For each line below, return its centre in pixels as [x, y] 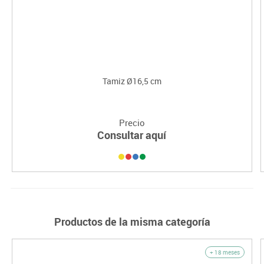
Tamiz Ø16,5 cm [132, 81]
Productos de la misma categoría [132, 222]
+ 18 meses [225, 253]
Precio [132, 123]
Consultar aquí [132, 135]
